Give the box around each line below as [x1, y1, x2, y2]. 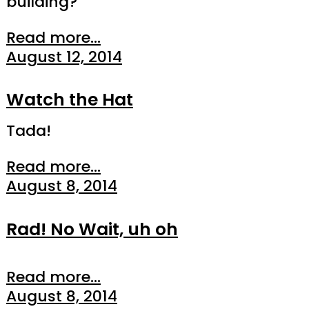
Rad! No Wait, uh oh [6, 217, 178, 241]
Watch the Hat [6, 88, 133, 112]
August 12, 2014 [6, 46, 122, 68]
